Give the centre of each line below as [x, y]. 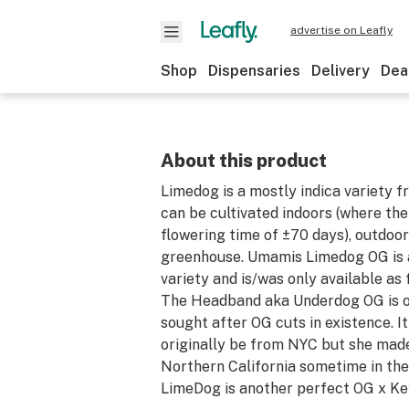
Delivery [341, 71]
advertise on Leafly [341, 30]
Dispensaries [254, 71]
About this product [244, 161]
